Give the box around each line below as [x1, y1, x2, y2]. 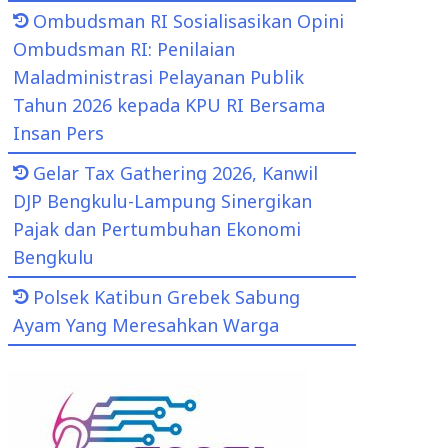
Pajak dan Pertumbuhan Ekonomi [13, 217, 301, 241]
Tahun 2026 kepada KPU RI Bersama [13, 93, 325, 117]
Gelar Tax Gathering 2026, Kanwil [33, 161, 318, 185]
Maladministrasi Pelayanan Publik [13, 65, 304, 89]
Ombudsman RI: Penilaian [13, 37, 235, 61]
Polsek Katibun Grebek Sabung [33, 285, 300, 309]
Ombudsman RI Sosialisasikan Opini [33, 9, 344, 33]
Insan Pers [13, 121, 104, 145]
